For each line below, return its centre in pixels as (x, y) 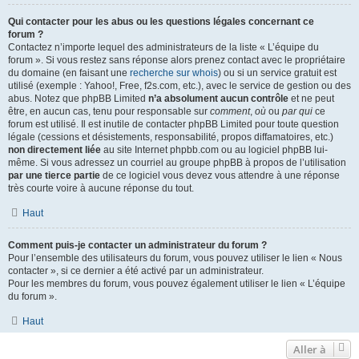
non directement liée (54, 150)
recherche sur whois (174, 73)
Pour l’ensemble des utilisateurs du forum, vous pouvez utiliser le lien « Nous (175, 258)
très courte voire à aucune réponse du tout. (101, 188)
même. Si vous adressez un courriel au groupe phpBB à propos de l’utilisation (177, 163)
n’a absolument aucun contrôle (218, 99)
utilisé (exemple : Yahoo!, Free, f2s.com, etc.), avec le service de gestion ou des (179, 86)
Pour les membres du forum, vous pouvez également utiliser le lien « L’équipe (177, 284)
